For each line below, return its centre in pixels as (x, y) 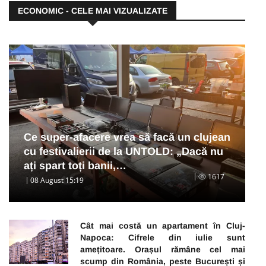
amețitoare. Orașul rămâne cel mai (163, 250)
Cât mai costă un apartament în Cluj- (163, 226)
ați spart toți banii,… (75, 166)
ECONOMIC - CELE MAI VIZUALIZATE (93, 11)
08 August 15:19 (57, 180)
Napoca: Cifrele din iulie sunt (163, 238)
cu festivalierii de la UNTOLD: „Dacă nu (123, 152)
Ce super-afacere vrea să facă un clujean (127, 137)
